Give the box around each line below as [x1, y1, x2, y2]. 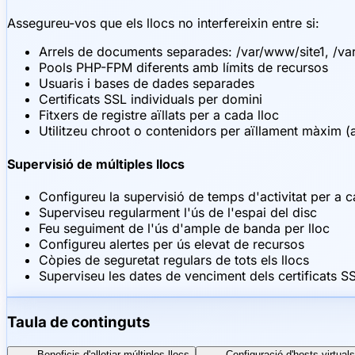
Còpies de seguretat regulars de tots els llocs [39, 252, 309, 268]
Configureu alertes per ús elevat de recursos [39, 236, 304, 252]
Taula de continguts [7, 312, 150, 331]
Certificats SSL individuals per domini [39, 91, 262, 108]
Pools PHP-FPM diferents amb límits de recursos [39, 59, 328, 76]
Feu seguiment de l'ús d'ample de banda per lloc [39, 220, 330, 236]
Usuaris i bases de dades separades [39, 75, 254, 92]
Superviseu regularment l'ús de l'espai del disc [39, 204, 317, 220]
